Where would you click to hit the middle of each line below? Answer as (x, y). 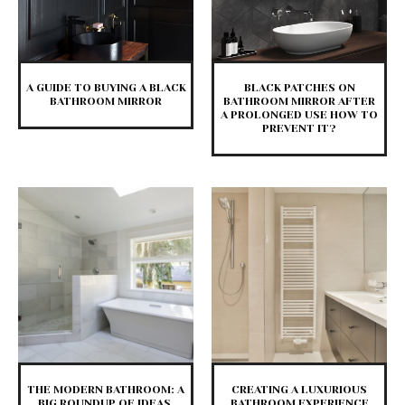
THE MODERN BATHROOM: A (106, 390)
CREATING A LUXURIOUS (299, 390)
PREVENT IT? (299, 129)
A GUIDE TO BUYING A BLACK (106, 88)
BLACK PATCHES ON (299, 88)
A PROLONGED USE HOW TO (299, 115)
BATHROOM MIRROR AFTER (299, 102)
